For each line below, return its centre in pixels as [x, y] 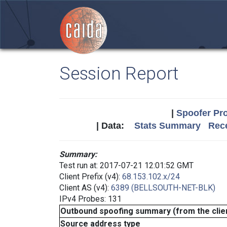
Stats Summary [167, 126]
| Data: [115, 126]
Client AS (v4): [85, 188]
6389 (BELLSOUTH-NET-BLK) [163, 188]
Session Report [119, 73]
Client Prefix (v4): [91, 177]
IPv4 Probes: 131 [90, 199]
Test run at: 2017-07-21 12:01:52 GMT [126, 165]
